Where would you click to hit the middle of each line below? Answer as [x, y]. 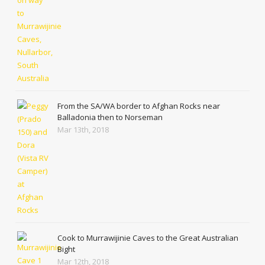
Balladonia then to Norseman [110, 117]
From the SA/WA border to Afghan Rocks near [139, 106]
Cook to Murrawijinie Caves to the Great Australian [148, 238]
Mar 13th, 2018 [83, 130]
